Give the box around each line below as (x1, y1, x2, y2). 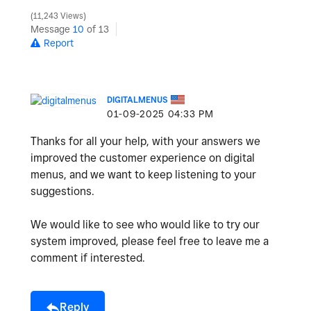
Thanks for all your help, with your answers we (31, 135, 260, 149)
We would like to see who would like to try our (31, 218, 260, 232)
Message (31, 24, 73, 35)
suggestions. (31, 185, 94, 199)
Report (44, 37, 74, 49)
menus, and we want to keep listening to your (31, 168, 256, 182)
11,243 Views (31, 11, 85, 22)
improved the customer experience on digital (31, 151, 255, 165)
